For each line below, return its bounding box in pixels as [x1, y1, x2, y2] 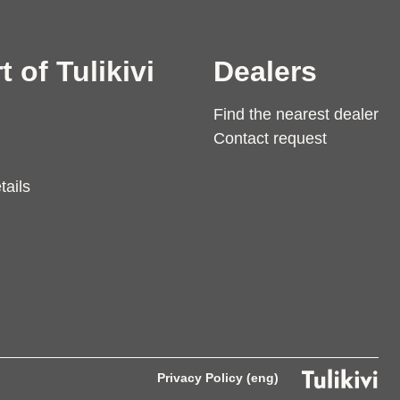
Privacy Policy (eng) [157, 371, 279, 386]
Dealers [213, 55, 317, 88]
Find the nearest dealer [213, 105, 379, 124]
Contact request [213, 129, 327, 148]
